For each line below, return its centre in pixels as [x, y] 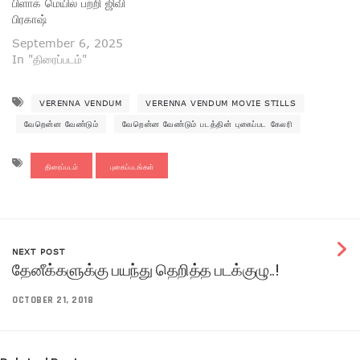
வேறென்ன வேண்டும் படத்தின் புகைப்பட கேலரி [208, 123]
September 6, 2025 [67, 43]
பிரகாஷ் [29, 18]
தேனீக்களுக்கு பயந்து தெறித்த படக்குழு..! [145, 270]
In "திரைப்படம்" [49, 59]
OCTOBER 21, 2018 [53, 300]
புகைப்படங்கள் [132, 166]
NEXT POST [39, 251]
